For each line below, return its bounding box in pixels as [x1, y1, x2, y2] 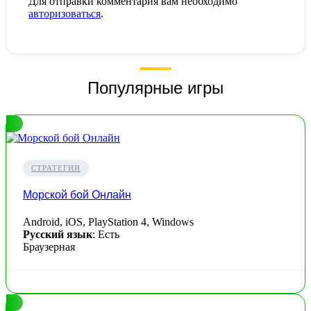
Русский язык [23, 228, 92, 240]
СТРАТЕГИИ [31, 164, 81, 173]
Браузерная [23, 240, 75, 253]
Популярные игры [87, 78, 224, 98]
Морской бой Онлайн [23, 188, 131, 201]
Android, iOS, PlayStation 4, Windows [23, 215, 194, 228]
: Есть [92, 228, 119, 240]
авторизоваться [28, 7, 101, 19]
